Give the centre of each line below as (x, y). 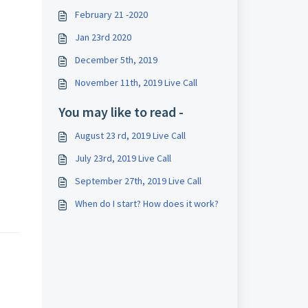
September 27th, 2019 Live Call (138, 181)
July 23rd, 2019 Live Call (123, 158)
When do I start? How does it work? (146, 203)
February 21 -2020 (111, 14)
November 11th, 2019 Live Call (136, 82)
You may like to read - (121, 112)
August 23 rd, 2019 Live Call (130, 135)
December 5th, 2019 (116, 60)
